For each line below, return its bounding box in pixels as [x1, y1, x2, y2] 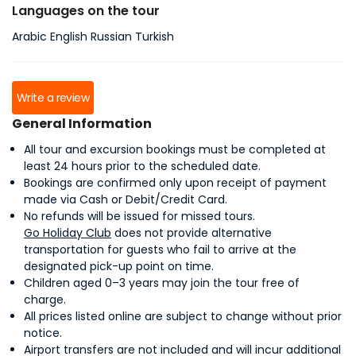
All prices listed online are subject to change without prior [24, 308, 342, 324]
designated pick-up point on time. [24, 258, 214, 274]
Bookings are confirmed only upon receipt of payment [24, 175, 327, 191]
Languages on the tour [12, 2, 160, 20]
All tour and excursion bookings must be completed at [24, 141, 326, 157]
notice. [24, 325, 62, 341]
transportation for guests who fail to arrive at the [24, 242, 296, 257]
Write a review [17, 90, 90, 106]
